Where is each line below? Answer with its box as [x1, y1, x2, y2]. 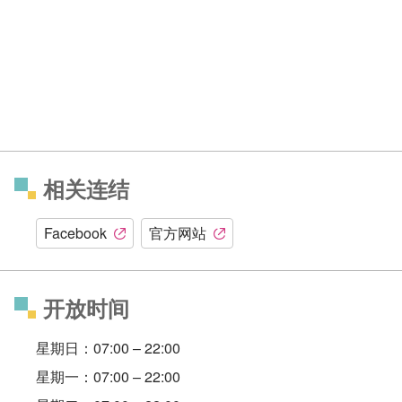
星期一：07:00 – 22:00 [36, 366, 180, 388]
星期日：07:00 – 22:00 [36, 337, 180, 359]
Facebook [44, 223, 107, 244]
